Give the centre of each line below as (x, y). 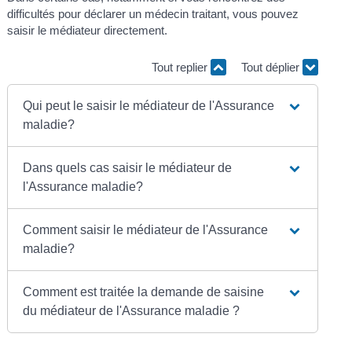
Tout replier (181, 68)
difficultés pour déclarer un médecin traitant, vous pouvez (153, 13)
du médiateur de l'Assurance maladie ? (132, 310)
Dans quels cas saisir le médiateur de (128, 167)
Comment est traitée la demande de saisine (144, 291)
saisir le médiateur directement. (88, 30)
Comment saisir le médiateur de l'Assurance (146, 229)
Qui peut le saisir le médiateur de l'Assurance (149, 105)
